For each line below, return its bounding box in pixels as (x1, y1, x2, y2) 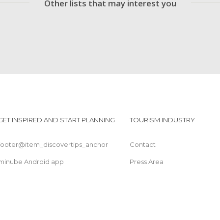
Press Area (129, 158, 164, 165)
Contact (129, 140, 156, 148)
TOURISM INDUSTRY (129, 116, 195, 124)
